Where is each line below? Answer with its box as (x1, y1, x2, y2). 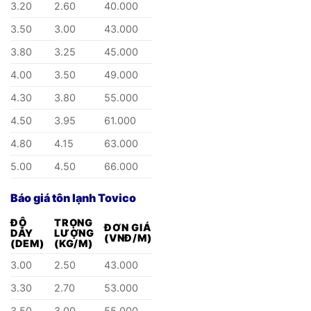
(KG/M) (54, 237, 93, 250)
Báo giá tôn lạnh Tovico (10, 191, 136, 205)
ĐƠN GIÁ (104, 221, 151, 234)
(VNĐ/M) (104, 232, 152, 244)
